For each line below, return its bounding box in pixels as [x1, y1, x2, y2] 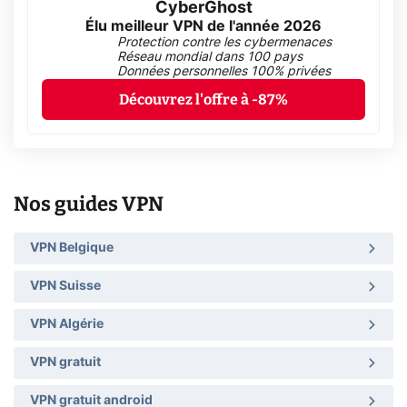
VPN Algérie [30, 318, 104, 332]
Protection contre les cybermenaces [117, 35, 332, 49]
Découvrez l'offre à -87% [119, 90, 288, 108]
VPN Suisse [30, 280, 101, 293]
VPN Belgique [30, 242, 114, 255]
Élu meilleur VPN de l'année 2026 [85, 18, 322, 34]
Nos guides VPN [14, 191, 164, 216]
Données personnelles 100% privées [117, 65, 331, 78]
